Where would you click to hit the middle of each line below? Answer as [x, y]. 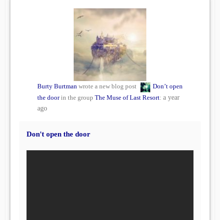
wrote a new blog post [108, 86]
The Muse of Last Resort [127, 98]
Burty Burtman [57, 86]
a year [171, 98]
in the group [77, 98]
